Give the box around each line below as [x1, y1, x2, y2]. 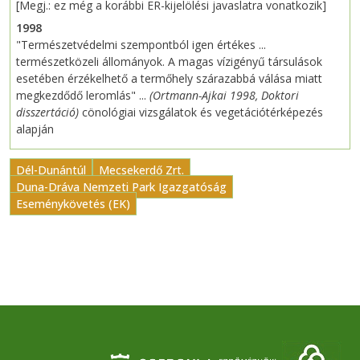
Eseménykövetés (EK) [16, 196, 130, 212]
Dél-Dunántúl [16, 162, 86, 178]
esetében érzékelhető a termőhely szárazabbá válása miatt [16, 71, 322, 87]
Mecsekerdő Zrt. [99, 162, 184, 178]
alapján [16, 121, 57, 137]
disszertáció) [16, 104, 82, 121]
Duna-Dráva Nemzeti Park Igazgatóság [16, 179, 227, 195]
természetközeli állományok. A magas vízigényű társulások [16, 54, 322, 70]
